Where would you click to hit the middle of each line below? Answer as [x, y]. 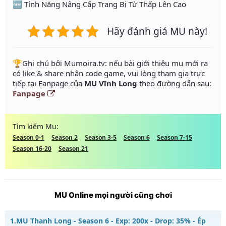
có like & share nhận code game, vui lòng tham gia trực [109, 73]
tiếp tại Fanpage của [48, 83]
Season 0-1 [29, 138]
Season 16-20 [32, 149]
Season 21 [73, 149]
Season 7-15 [175, 138]
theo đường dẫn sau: [174, 83]
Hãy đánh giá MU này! [157, 31]
